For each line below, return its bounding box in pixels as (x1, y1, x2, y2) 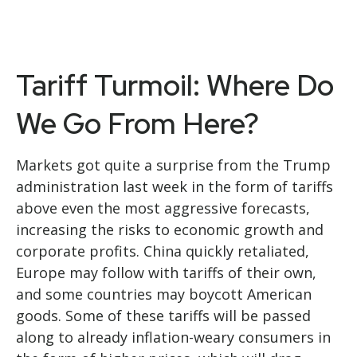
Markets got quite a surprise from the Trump (16, 155, 331, 175)
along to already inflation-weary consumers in (16, 328, 331, 347)
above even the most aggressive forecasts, (16, 198, 310, 218)
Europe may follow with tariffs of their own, (16, 263, 316, 282)
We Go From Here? (16, 104, 259, 143)
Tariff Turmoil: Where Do (16, 66, 334, 104)
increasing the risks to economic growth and (16, 220, 324, 239)
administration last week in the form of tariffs (16, 177, 333, 196)
